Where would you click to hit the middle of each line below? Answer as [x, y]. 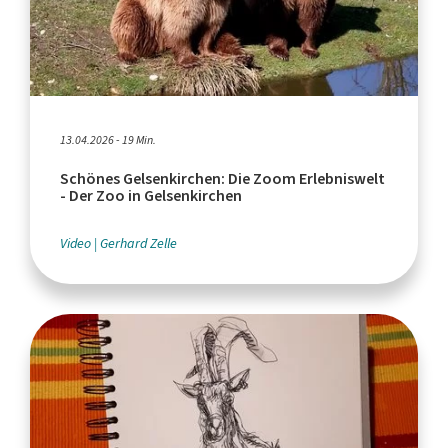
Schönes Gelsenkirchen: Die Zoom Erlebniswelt [222, 179]
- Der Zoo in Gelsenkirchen [151, 196]
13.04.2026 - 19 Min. [108, 140]
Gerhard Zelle [138, 244]
